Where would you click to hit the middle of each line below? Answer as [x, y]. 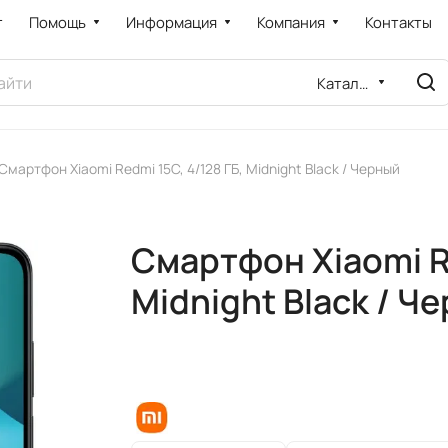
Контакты [398, 22]
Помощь [57, 22]
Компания [290, 22]
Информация [171, 22]
